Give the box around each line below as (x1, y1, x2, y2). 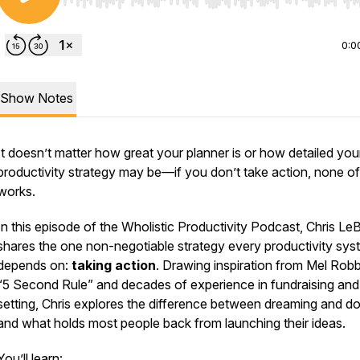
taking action (72, 257, 156, 273)
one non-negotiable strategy (60, 238, 225, 254)
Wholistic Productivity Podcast (121, 219, 300, 235)
